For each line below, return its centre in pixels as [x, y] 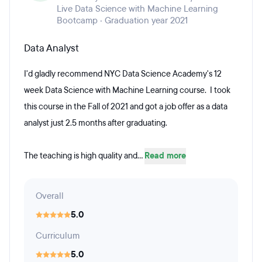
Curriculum [58, 236]
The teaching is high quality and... [84, 156]
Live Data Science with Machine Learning [137, 9]
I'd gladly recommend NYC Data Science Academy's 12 [123, 74]
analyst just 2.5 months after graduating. [96, 123]
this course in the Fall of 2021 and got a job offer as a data [126, 107]
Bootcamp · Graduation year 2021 [122, 20]
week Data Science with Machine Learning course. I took [127, 90]
